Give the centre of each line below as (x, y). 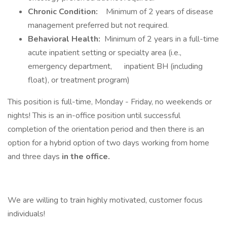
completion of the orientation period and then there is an (106, 129)
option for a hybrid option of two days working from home (108, 143)
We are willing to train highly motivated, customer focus (105, 200)
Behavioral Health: (66, 39)
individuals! (26, 214)
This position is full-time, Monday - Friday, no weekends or (110, 102)
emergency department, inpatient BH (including (115, 66)
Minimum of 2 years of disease (159, 12)
